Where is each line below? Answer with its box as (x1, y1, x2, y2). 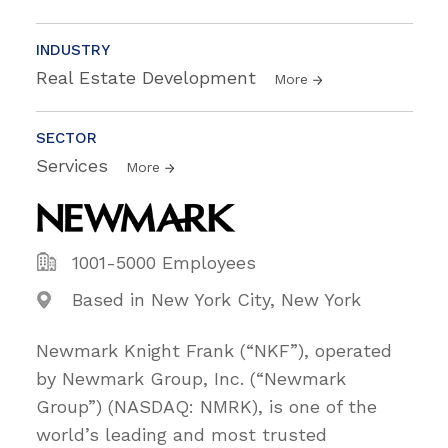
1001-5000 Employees (72, 252, 256, 274)
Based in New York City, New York (72, 289, 361, 311)
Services (36, 155, 114, 177)
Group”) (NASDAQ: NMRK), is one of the (36, 396, 377, 418)
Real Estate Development (36, 67, 262, 89)
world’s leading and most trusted (36, 424, 327, 446)
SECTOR (36, 129, 97, 148)
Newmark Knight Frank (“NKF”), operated (36, 340, 392, 362)
